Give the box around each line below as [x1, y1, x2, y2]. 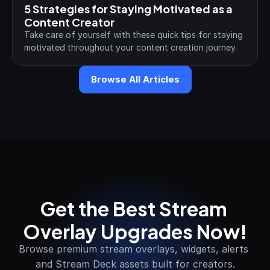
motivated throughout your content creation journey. [24, 42, 237, 53]
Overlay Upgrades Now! [23, 214, 247, 247]
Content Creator [24, 13, 115, 31]
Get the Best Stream [39, 191, 227, 224]
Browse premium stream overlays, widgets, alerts [19, 243, 248, 256]
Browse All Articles [90, 74, 180, 86]
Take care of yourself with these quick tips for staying [24, 30, 243, 40]
